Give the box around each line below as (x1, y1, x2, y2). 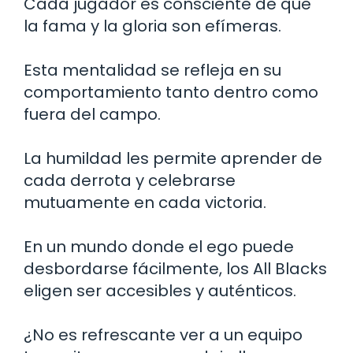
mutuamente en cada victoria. (24, 191, 266, 214)
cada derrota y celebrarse (24, 169, 236, 191)
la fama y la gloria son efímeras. (24, 14, 281, 37)
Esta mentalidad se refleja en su (24, 58, 281, 81)
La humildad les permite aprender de (24, 147, 322, 169)
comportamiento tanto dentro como (24, 80, 318, 103)
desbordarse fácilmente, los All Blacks (24, 257, 327, 280)
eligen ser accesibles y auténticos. (24, 279, 296, 302)
